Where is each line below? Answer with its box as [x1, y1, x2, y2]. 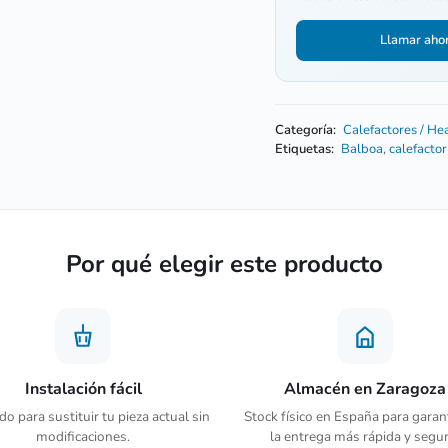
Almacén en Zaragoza [283, 377, 446, 400]
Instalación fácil [24, 377, 142, 400]
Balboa [341, 139, 384, 158]
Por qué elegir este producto [65, 247, 383, 280]
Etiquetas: [275, 139, 335, 158]
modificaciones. [36, 426, 131, 446]
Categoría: [275, 120, 337, 139]
